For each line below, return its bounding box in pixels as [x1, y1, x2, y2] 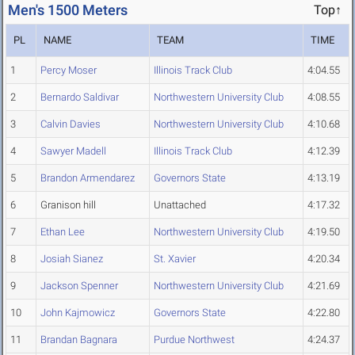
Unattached [154, 199, 206, 212]
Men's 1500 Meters [8, 2, 128, 19]
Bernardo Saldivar [40, 91, 119, 104]
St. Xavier [154, 253, 196, 265]
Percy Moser [40, 64, 97, 77]
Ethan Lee [40, 226, 85, 239]
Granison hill [40, 199, 96, 212]
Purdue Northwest [154, 334, 235, 346]
